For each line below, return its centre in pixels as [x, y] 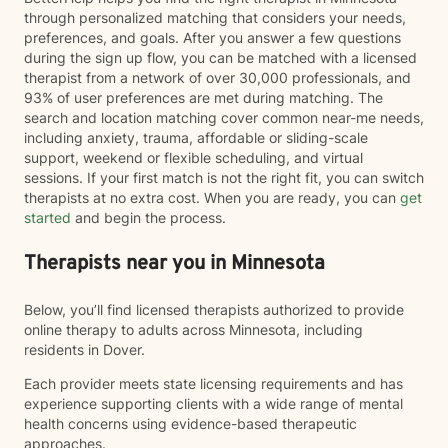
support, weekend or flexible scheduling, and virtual [193, 157]
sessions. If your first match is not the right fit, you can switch [224, 177]
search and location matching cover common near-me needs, [224, 117]
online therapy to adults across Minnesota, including [193, 329]
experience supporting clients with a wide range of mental [213, 403]
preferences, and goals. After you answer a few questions [212, 37]
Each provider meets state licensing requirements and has [213, 383]
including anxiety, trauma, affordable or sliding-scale [196, 137]
